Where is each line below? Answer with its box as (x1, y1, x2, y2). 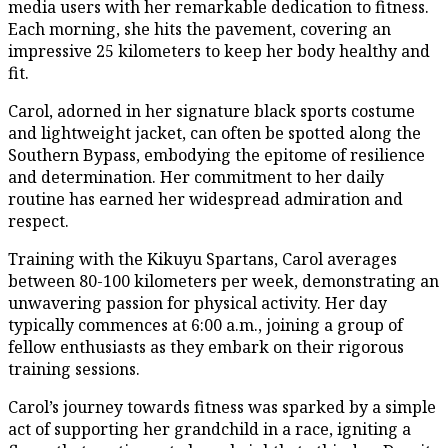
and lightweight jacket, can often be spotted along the (8, 121, 421, 144)
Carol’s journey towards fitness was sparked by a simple (8, 395, 436, 418)
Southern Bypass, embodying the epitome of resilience (8, 143, 425, 166)
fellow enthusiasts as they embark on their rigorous (8, 335, 404, 358)
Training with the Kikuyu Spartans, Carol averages (8, 247, 397, 270)
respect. (8, 209, 69, 232)
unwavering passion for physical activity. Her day (8, 291, 387, 314)
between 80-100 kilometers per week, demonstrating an (8, 269, 439, 292)
